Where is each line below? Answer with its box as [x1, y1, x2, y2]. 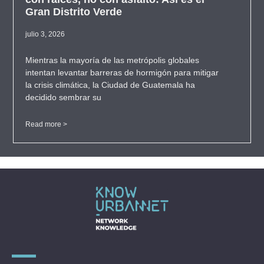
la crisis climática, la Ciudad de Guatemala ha [25, 80, 196, 90]
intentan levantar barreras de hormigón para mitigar [25, 68, 219, 78]
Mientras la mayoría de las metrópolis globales [25, 55, 200, 65]
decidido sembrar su [25, 93, 102, 103]
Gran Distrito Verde [25, 6, 123, 18]
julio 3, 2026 [25, 30, 65, 39]
